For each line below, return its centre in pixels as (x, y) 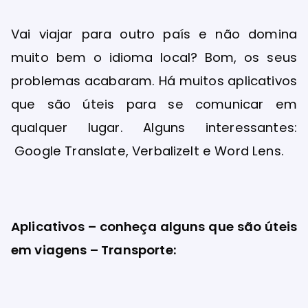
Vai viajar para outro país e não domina (154, 34)
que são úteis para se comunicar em (154, 104)
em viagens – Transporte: (94, 250)
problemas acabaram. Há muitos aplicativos (154, 80)
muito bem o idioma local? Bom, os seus (154, 57)
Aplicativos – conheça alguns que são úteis (154, 227)
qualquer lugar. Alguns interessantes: (154, 127)
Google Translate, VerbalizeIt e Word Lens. (147, 151)
